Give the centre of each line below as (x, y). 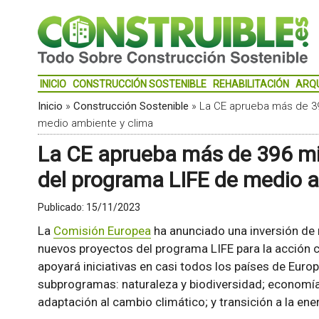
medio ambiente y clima (95, 123)
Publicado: (62, 207)
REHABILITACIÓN (251, 84)
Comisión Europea (102, 231)
